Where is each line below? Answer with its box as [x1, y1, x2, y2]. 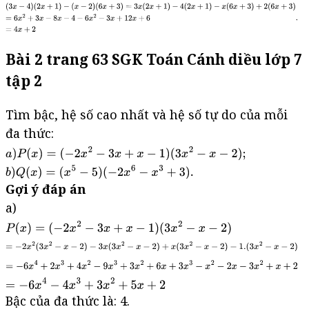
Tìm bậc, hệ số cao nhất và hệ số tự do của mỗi [6, 106, 288, 123]
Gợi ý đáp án [6, 180, 86, 197]
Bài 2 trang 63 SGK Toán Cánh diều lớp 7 [6, 48, 302, 69]
